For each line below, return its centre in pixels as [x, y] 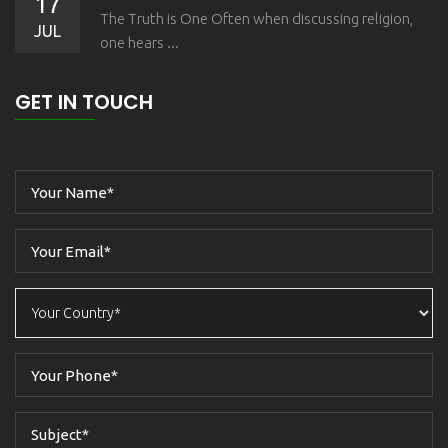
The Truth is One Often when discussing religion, [256, 19]
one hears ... [139, 43]
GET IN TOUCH [84, 102]
